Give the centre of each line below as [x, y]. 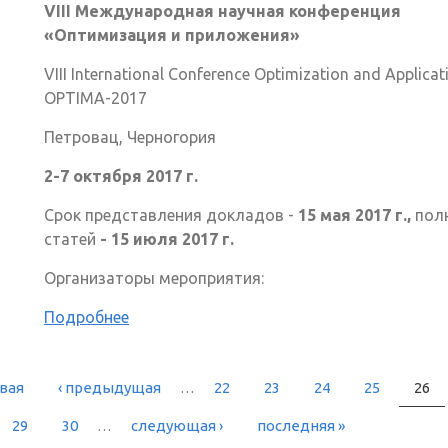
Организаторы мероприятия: [154, 277]
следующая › [176, 425]
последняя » [300, 425]
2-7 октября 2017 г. [121, 175]
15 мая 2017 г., [356, 214]
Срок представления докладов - [171, 214]
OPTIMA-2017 [95, 97]
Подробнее [86, 316]
